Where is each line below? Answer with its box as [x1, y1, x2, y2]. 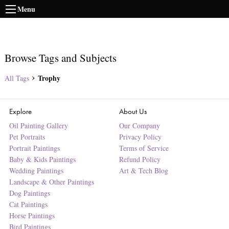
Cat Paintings [9, 199, 48, 209]
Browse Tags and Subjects [4, 51, 117, 65]
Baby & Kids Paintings [9, 154, 76, 164]
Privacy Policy [119, 132, 162, 142]
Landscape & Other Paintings [9, 177, 94, 187]
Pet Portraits [9, 132, 45, 142]
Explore [9, 106, 32, 116]
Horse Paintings [9, 211, 55, 220]
